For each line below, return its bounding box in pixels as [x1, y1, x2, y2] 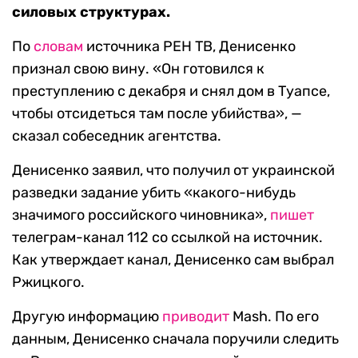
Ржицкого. [12, 273, 85, 291]
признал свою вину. [12, 60, 153, 78]
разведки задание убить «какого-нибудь [12, 184, 296, 201]
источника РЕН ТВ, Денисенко [83, 38, 296, 55]
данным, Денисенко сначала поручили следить [12, 330, 339, 348]
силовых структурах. [12, 3, 170, 21]
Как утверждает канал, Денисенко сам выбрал [12, 251, 334, 268]
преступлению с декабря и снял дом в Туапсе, [12, 82, 330, 100]
